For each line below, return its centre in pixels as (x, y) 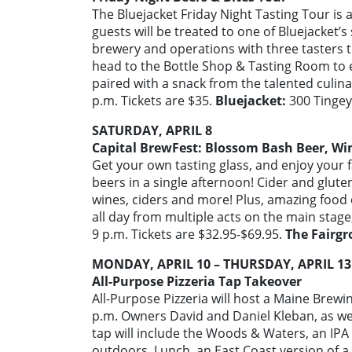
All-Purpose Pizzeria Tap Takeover (197, 282)
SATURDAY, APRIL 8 (152, 131)
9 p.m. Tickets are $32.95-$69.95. (189, 235)
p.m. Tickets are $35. (154, 101)
